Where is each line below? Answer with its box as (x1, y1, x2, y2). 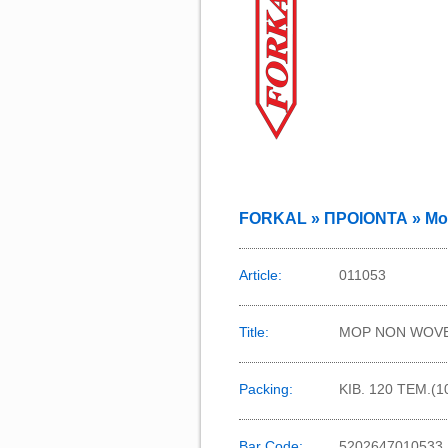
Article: (239, 267, 282, 283)
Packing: (239, 381, 293, 397)
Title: (239, 324, 269, 340)
